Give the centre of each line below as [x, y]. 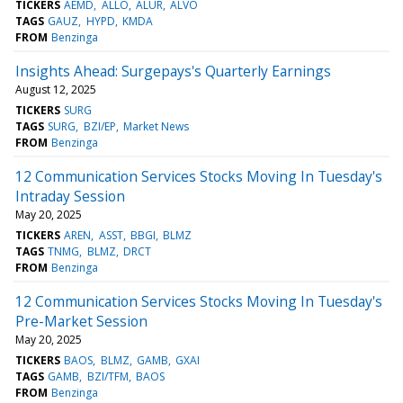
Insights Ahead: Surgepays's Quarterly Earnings [173, 71]
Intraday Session [70, 196]
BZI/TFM [107, 376]
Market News [156, 126]
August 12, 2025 [56, 89]
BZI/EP [99, 126]
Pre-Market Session [81, 321]
